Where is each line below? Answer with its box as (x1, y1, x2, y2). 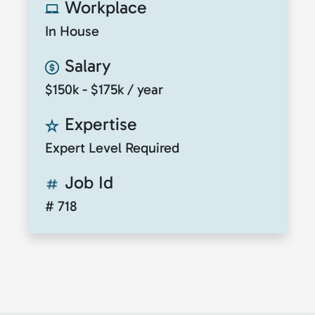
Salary (65, 54, 111, 77)
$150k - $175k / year (45, 80, 163, 98)
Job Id (65, 171, 113, 193)
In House (45, 22, 99, 39)
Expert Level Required (45, 139, 179, 156)
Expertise (65, 112, 137, 135)
